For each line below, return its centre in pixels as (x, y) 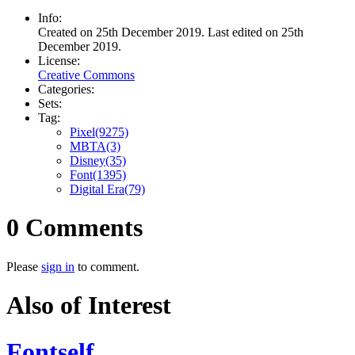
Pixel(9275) (99, 132)
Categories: (66, 89)
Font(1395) (98, 174)
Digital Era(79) (107, 189)
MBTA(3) (95, 146)
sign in (58, 266)
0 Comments (74, 228)
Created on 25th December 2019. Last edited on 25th (171, 32)
